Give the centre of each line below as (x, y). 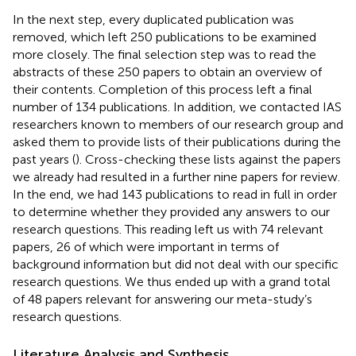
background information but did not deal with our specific (176, 264)
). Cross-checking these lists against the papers (208, 159)
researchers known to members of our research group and (178, 124)
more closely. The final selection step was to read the (164, 54)
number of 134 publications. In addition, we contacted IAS (177, 106)
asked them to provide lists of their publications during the (177, 141)
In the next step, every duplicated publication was (153, 19)
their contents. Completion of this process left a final (163, 89)
